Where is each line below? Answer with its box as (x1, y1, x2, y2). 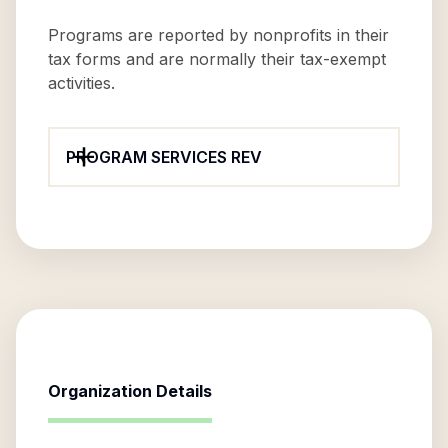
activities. (48, 73, 115, 93)
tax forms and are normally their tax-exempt (48, 49, 386, 69)
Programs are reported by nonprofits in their (48, 25, 389, 45)
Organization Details (48, 381, 212, 401)
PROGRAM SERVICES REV (66, 147, 262, 167)
